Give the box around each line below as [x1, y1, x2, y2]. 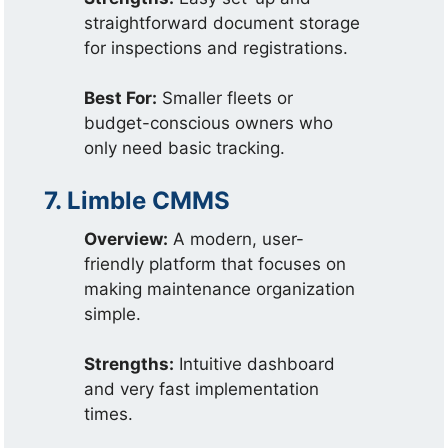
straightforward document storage [84, 12, 361, 33]
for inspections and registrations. [84, 37, 349, 58]
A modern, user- [168, 228, 305, 249]
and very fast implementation [84, 379, 320, 399]
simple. [84, 303, 142, 324]
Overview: [84, 228, 169, 249]
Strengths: [84, 354, 175, 374]
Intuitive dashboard [174, 354, 336, 374]
